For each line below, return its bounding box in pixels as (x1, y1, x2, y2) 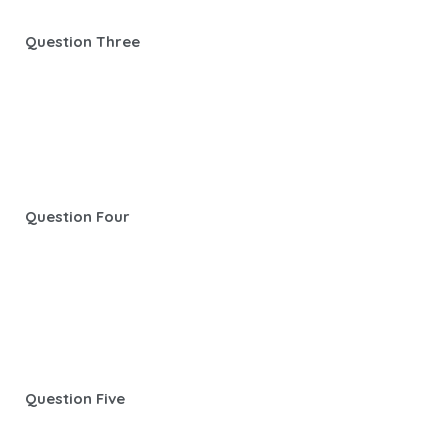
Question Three (25, 31, 140, 51)
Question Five (25, 388, 125, 408)
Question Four (25, 206, 130, 226)
